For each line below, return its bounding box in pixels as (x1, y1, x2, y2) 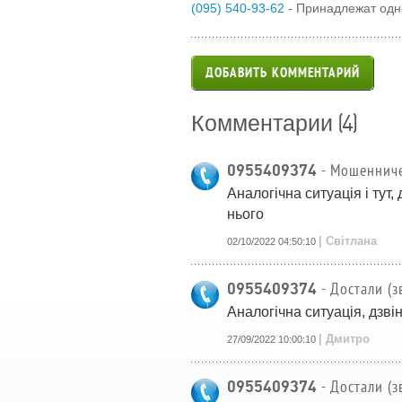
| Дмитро (319, 332, 370, 345)
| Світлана (319, 234, 377, 248)
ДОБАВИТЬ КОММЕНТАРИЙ (205, 66, 360, 81)
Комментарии (191, 110, 337, 135)
